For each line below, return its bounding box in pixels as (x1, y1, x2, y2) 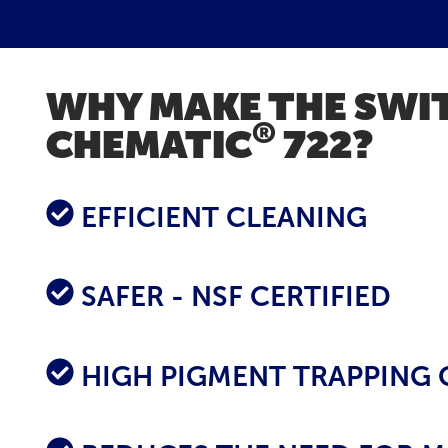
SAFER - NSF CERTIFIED (74, 280, 391, 314)
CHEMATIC (46, 121, 252, 168)
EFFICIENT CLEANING (81, 200, 367, 234)
